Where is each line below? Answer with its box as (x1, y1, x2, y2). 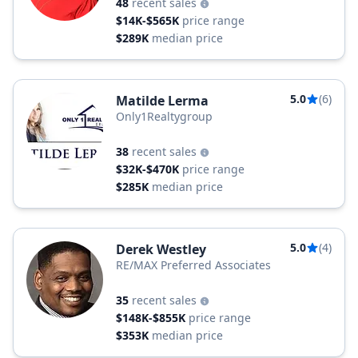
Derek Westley (116, 241, 206, 258)
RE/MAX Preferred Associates (116, 257, 271, 272)
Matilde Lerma (116, 92, 209, 109)
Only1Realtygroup (116, 109, 213, 124)
